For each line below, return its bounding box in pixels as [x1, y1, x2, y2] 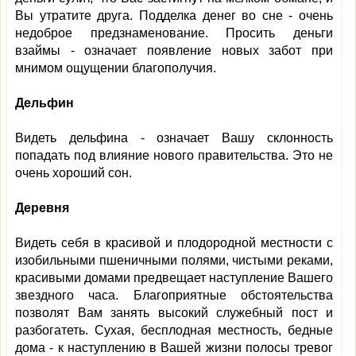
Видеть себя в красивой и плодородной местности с [15, 236, 333, 250]
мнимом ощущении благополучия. [15, 61, 216, 75]
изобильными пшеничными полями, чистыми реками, [15, 253, 333, 267]
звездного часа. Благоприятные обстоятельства [15, 288, 333, 302]
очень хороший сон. [15, 166, 132, 180]
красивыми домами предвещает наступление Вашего [15, 271, 333, 284]
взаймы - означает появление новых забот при [15, 44, 333, 57]
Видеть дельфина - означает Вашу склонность [15, 131, 333, 145]
